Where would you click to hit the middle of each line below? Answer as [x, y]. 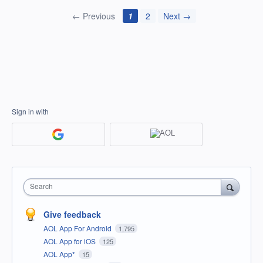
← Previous [94, 16]
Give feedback [72, 214]
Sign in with [30, 112]
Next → [177, 16]
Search [41, 186]
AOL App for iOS [70, 241]
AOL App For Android [78, 228]
